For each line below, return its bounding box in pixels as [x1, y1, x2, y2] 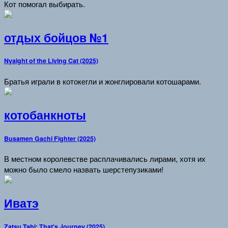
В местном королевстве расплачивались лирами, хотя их [4, 153, 206, 164]
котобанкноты [4, 106, 86, 123]
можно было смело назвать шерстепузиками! [4, 164, 163, 175]
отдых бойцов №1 [4, 29, 108, 46]
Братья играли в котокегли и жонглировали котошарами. [4, 76, 201, 87]
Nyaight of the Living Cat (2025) [4, 56, 98, 66]
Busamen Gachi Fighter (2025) [4, 133, 96, 143]
